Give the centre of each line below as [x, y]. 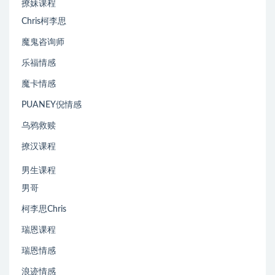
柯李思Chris [44, 210]
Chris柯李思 [44, 22]
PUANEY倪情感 [52, 105]
